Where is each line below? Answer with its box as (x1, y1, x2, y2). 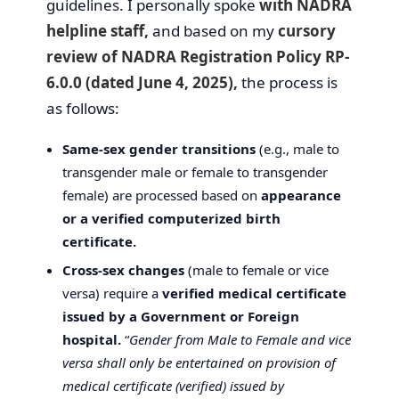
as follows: (46, 97, 119, 118)
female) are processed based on (62, 185, 261, 204)
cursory (278, 20, 336, 41)
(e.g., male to (256, 139, 339, 158)
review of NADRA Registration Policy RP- (46, 45, 349, 67)
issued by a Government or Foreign (62, 306, 299, 325)
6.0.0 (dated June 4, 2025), (46, 71, 238, 93)
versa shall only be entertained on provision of (62, 353, 336, 371)
